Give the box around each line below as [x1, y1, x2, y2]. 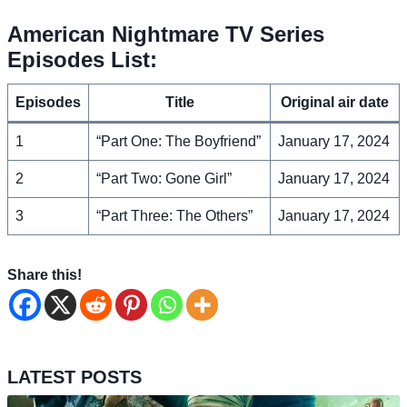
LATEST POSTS [7, 366, 142, 387]
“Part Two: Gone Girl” [96, 170, 232, 186]
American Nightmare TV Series [7, 21, 324, 46]
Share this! [7, 266, 82, 283]
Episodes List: [7, 46, 157, 72]
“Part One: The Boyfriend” [96, 133, 261, 149]
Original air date [281, 94, 389, 110]
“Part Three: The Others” [96, 207, 253, 223]
